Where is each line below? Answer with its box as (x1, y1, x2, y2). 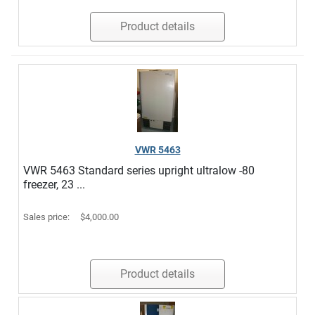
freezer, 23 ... (23, 178, 85, 191)
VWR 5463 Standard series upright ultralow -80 (23, 164, 255, 177)
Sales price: (23, 212, 72, 222)
